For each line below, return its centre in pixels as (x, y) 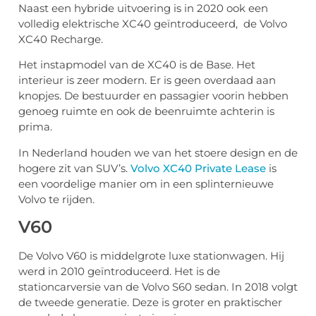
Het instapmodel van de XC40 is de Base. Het (137, 65)
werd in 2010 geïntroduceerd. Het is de (119, 272)
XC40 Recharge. (61, 39)
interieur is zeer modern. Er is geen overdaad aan (147, 80)
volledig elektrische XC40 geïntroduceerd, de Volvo (153, 24)
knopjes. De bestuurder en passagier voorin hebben (153, 96)
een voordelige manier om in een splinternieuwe (146, 183)
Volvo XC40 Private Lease (198, 168)
